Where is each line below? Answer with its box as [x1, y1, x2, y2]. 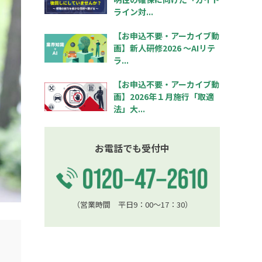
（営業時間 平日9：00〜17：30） [72, 198, 192, 210]
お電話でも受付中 [95, 141, 170, 155]
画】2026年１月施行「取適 [113, 91, 214, 102]
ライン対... [113, 6, 153, 18]
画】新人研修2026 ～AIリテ [113, 42, 215, 54]
